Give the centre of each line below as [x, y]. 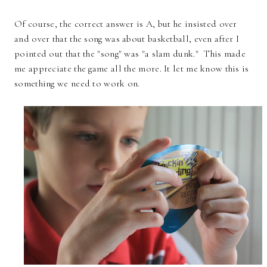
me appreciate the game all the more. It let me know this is [132, 68]
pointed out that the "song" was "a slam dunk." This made [130, 53]
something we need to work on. [79, 83]
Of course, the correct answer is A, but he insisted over [126, 24]
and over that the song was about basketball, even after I [127, 38]
